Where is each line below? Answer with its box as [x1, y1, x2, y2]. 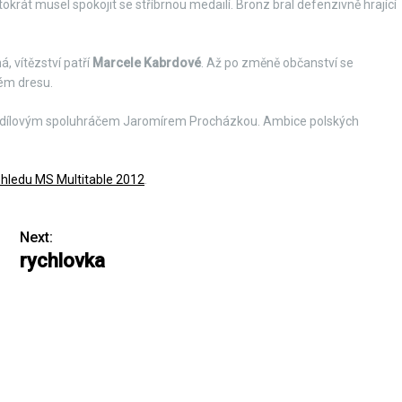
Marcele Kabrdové [92, 55, 201, 70]
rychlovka [20, 249, 106, 272]
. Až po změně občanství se [201, 55, 354, 70]
